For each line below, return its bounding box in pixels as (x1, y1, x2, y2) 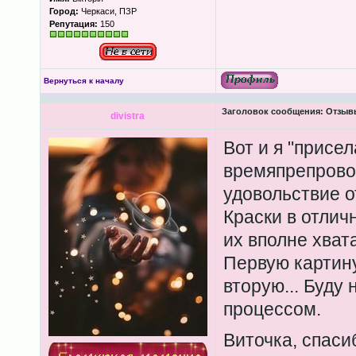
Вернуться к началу (43, 76, 124, 85)
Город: (48, 6, 79, 16)
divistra (110, 110, 145, 122)
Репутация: (48, 19, 98, 29)
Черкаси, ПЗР (78, 6, 137, 16)
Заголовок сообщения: (221, 106, 323, 116)
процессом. (222, 299, 321, 319)
